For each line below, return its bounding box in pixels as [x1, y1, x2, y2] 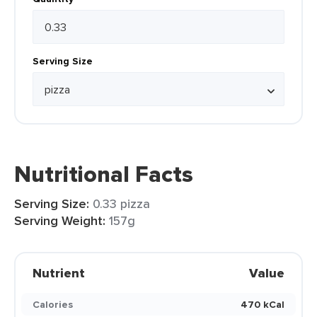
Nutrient [33, 264, 85, 282]
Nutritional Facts [14, 157, 193, 191]
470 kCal [241, 297, 284, 311]
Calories [33, 297, 73, 311]
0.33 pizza [93, 195, 150, 212]
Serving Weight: [14, 212, 105, 230]
